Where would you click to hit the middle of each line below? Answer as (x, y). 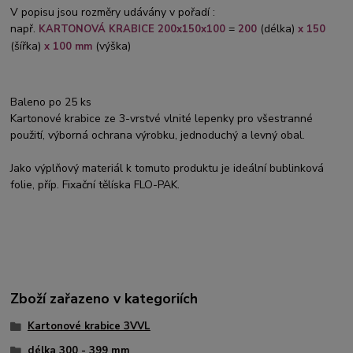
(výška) (112, 46)
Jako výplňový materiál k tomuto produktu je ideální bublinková (167, 169)
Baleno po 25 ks (51, 102)
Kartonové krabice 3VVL (89, 326)
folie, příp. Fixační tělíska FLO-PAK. (95, 185)
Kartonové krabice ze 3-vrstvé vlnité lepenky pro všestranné (162, 119)
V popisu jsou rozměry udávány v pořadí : (113, 13)
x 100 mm (69, 47)
